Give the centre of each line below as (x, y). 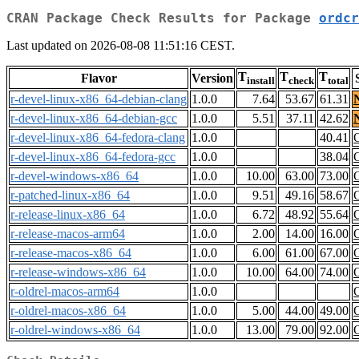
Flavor (99, 79)
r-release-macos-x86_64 (71, 253)
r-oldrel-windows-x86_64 (75, 330)
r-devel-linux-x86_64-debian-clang (99, 99)
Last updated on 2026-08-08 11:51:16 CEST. (121, 46)
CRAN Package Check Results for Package (163, 18)
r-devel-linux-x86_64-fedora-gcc (93, 157)
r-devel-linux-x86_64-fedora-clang (98, 138)
